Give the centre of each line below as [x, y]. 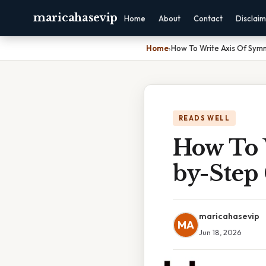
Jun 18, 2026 [220, 232]
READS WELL [204, 118]
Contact [208, 18]
